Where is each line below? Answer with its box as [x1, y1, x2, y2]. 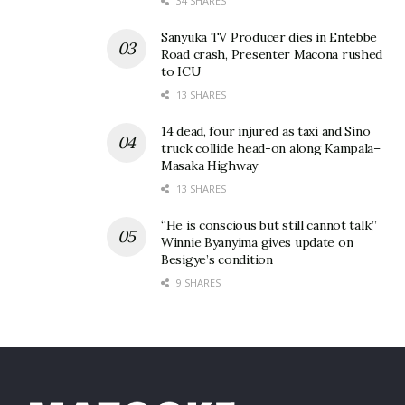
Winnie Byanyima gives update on [161, 234, 353, 251]
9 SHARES [174, 276, 221, 290]
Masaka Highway [161, 157, 259, 174]
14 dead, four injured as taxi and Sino [161, 123, 371, 140]
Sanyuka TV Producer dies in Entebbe [161, 29, 378, 46]
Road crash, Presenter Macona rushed [161, 46, 383, 63]
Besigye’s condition [161, 251, 273, 268]
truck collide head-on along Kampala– [161, 140, 381, 157]
